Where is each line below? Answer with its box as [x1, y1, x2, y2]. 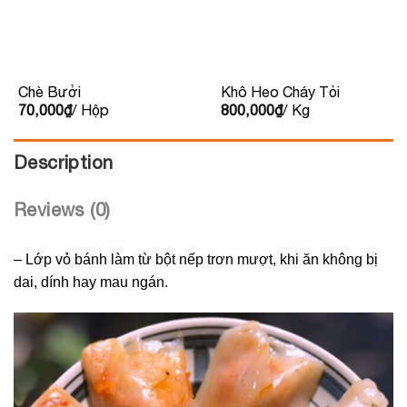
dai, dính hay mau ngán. [14, 274, 168, 291]
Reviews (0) [14, 199, 111, 221]
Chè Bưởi [17, 83, 81, 100]
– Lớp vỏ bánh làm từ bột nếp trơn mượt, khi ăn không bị [14, 252, 378, 268]
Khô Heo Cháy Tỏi [220, 83, 340, 100]
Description [14, 152, 114, 174]
